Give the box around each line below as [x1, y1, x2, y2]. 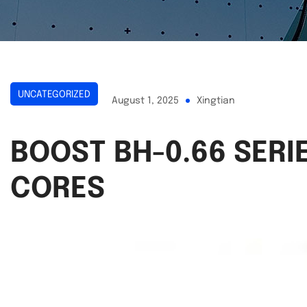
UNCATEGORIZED [18, 89, 90, 99]
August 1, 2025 [112, 95, 179, 106]
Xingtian [197, 95, 235, 106]
